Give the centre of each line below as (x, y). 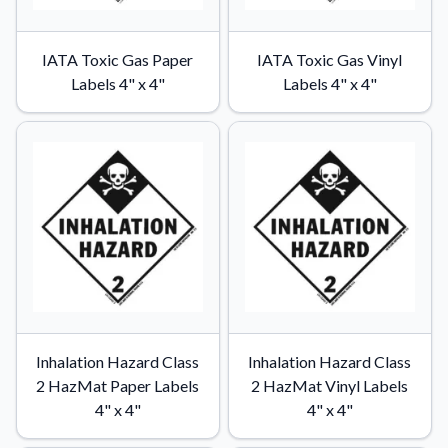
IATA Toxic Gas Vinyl (330, 59)
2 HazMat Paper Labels (118, 385)
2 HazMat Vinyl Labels (330, 385)
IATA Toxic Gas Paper (118, 59)
